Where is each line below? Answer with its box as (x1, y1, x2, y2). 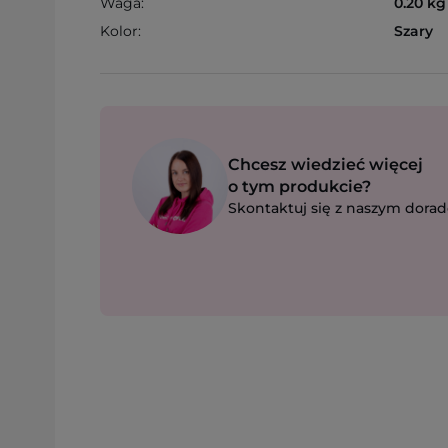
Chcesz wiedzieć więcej (228, 155, 423, 174)
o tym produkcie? (228, 177, 371, 196)
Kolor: (100, 22, 141, 40)
